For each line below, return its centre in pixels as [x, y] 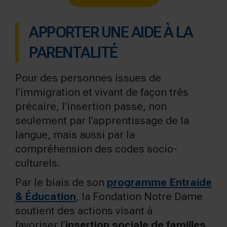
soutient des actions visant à [84, 211]
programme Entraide [159, 182]
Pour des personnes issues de [88, 78]
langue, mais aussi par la [75, 135]
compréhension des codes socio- [96, 149]
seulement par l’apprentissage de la [102, 120]
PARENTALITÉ [73, 52]
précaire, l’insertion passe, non [91, 106]
